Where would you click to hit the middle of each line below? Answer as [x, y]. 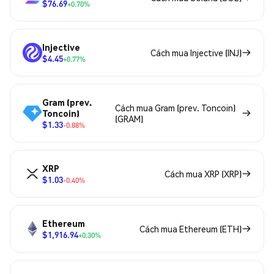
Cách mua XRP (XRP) [203, 174]
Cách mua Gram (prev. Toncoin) [175, 108]
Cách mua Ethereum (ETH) [191, 229]
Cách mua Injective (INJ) [196, 53]
